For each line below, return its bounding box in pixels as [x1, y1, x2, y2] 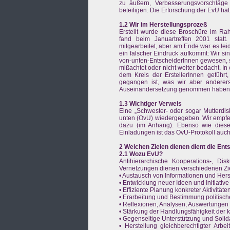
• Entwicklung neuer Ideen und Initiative [119, 179, 229, 187]
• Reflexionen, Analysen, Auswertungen [119, 201, 228, 208]
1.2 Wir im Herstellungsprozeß [119, 21, 207, 29]
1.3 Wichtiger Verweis [119, 100, 182, 108]
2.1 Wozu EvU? [119, 150, 163, 158]
